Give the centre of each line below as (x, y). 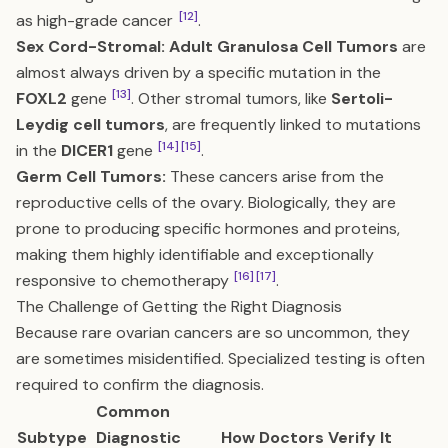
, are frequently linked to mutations (293, 124)
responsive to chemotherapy (124, 280)
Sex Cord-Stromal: (90, 46)
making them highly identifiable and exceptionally (195, 254)
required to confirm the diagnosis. (140, 384)
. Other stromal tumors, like (231, 98)
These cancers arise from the (275, 176)
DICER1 (87, 150)
